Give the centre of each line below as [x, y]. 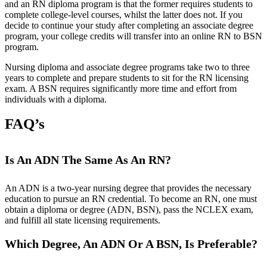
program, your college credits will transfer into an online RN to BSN [133, 36]
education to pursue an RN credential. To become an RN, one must [131, 199]
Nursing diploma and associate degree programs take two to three [127, 67]
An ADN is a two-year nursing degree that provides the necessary [128, 188]
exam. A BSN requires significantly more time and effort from [121, 89]
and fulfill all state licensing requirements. [83, 220]
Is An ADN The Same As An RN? [88, 160]
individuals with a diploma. [56, 99]
